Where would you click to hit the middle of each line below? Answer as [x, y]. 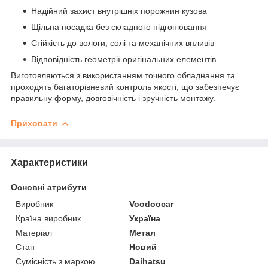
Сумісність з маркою [55, 261]
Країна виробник [48, 218]
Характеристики [49, 162]
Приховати [34, 123]
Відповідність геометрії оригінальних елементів [124, 59]
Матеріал [34, 232]
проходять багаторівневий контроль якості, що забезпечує [125, 86]
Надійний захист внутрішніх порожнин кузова [119, 10]
